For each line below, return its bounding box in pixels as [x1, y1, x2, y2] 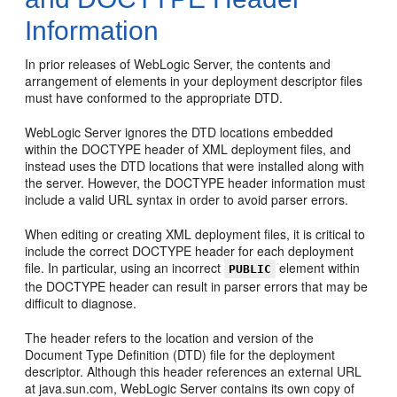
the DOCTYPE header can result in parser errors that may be [25, 277, 369, 295]
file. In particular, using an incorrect [25, 259, 225, 276]
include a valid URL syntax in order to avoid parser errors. [25, 191, 349, 208]
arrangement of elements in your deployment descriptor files [25, 72, 363, 90]
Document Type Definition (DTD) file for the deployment [25, 346, 336, 363]
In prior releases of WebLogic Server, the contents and [25, 55, 331, 73]
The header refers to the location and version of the [25, 329, 315, 346]
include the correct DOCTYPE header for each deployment [25, 242, 354, 260]
